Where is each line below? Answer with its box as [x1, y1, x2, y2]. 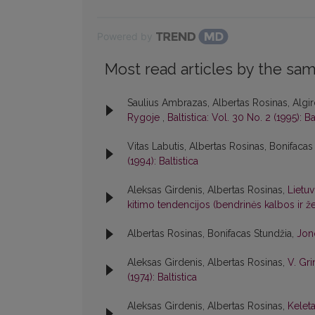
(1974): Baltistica [127, 271, 197, 283]
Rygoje [127, 112, 162, 124]
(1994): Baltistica [127, 155, 198, 167]
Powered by [97, 30, 153, 43]
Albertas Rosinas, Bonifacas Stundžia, [127, 228, 297, 240]
